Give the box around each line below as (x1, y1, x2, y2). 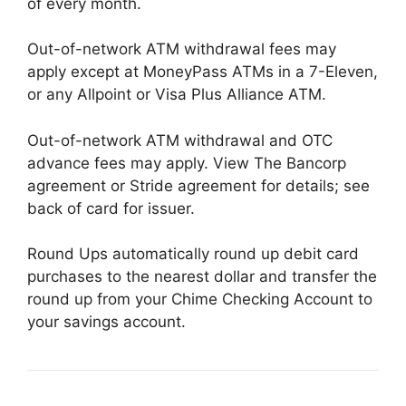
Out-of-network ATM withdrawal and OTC (27, 130, 333, 150)
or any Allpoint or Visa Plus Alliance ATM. (27, 85, 326, 103)
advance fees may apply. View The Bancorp (27, 153, 346, 172)
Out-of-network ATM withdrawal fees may (27, 40, 336, 58)
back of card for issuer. (27, 198, 195, 217)
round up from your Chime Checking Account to (27, 290, 372, 308)
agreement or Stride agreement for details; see (27, 176, 370, 195)
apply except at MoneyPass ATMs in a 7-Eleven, (27, 63, 378, 81)
